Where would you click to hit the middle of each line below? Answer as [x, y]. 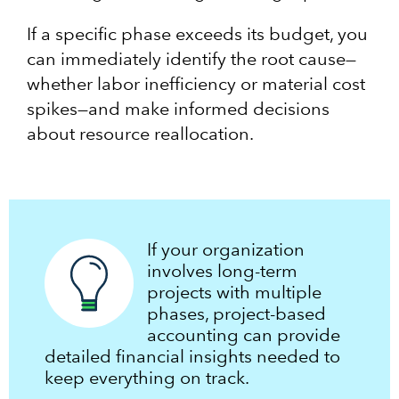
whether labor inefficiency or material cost [196, 83]
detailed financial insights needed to [192, 356]
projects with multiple [234, 292]
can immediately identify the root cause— [191, 58]
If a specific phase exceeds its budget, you [197, 33]
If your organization [226, 249]
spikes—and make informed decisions [178, 108]
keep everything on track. [147, 377]
